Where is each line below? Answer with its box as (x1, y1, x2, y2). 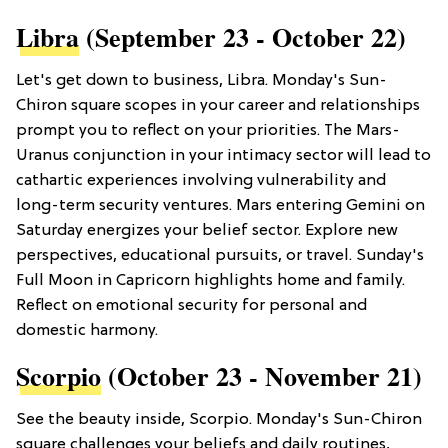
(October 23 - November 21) (101, 357, 422, 396)
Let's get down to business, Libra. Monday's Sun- (16, 72, 387, 91)
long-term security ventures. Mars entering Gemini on (16, 197, 425, 216)
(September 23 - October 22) (79, 18, 406, 57)
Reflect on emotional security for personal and (16, 297, 367, 316)
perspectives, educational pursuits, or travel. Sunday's (16, 247, 424, 266)
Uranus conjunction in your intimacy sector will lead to (16, 147, 431, 166)
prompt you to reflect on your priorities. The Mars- (16, 122, 400, 141)
